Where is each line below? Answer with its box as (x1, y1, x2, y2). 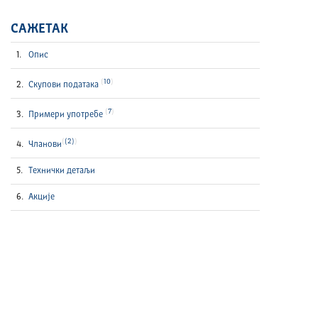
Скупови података (28, 81, 102, 89)
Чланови (28, 141, 62, 149)
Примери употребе (28, 111, 106, 119)
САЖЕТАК (11, 23, 69, 35)
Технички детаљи (28, 167, 96, 175)
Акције (28, 193, 55, 202)
